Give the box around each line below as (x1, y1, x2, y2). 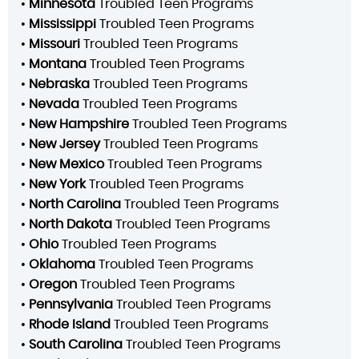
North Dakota (29, 217, 112, 231)
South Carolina (29, 337, 123, 351)
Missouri (29, 37, 80, 50)
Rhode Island (29, 317, 111, 331)
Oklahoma (29, 257, 95, 271)
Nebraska (29, 77, 90, 91)
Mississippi (29, 17, 96, 30)
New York (29, 177, 86, 191)
